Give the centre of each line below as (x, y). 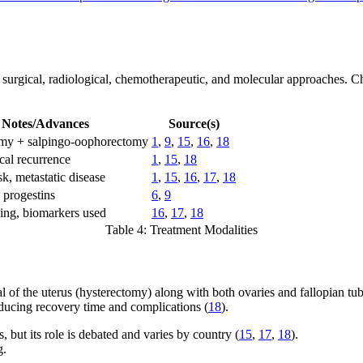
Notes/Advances (45, 123)
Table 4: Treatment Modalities (181, 229)
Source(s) (194, 123)
